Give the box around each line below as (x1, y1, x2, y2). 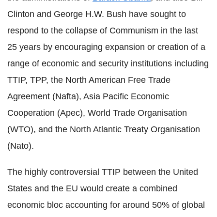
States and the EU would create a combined (7, 183, 177, 193)
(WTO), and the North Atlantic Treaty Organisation (7, 124, 200, 134)
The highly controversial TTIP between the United (7, 167, 198, 177)
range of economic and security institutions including (7, 58, 209, 68)
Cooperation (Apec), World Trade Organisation (7, 108, 187, 118)
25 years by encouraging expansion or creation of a (7, 42, 205, 52)
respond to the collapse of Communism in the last (7, 25, 198, 35)
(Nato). (7, 140, 34, 151)
